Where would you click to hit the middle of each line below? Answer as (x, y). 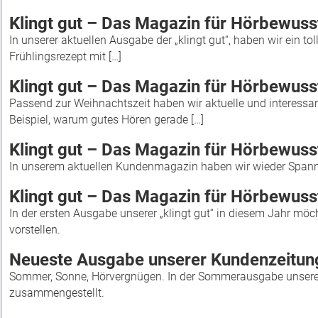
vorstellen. (35, 230)
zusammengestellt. (57, 293)
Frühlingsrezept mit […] (65, 56)
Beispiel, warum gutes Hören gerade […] (106, 120)
